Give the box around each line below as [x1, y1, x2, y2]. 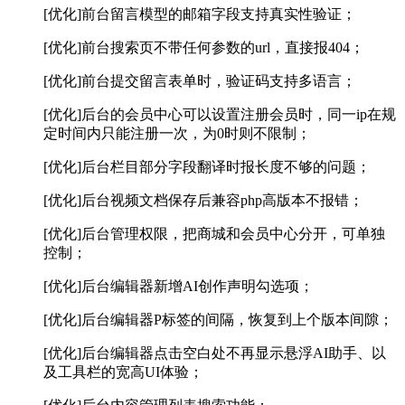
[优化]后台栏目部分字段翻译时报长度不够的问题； [43, 159, 371, 175]
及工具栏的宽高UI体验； [43, 364, 203, 381]
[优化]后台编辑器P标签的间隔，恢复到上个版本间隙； [43, 312, 393, 328]
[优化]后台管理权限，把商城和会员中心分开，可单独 [43, 226, 385, 242]
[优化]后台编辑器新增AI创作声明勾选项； [43, 278, 314, 295]
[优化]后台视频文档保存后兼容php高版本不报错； [43, 193, 363, 209]
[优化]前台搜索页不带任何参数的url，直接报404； [43, 40, 364, 56]
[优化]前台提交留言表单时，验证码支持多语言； [43, 73, 356, 89]
